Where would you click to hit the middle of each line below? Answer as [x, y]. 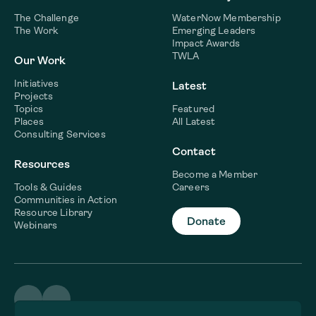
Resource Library [54, 213]
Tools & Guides [48, 187]
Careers [191, 187]
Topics [29, 109]
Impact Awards [206, 43]
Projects [34, 96]
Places [29, 122]
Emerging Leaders [214, 31]
